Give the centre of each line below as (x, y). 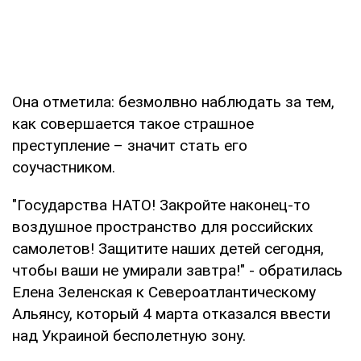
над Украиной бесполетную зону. (129, 335)
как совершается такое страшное (133, 123)
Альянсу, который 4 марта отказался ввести (171, 313)
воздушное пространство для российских (162, 226)
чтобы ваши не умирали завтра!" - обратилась (177, 270)
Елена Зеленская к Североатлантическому (164, 292)
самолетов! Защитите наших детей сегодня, (168, 248)
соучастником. (64, 167)
